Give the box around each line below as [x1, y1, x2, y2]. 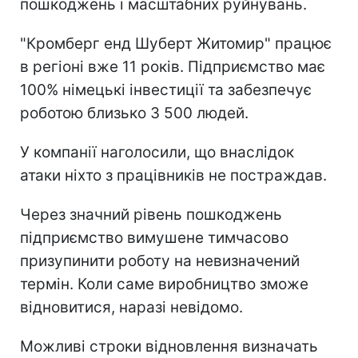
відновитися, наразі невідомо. [20, 298, 243, 317]
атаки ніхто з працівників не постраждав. [20, 166, 327, 185]
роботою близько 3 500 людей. [20, 104, 249, 123]
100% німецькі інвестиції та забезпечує [20, 81, 312, 100]
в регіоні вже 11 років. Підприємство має [20, 58, 325, 77]
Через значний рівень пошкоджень [20, 205, 282, 225]
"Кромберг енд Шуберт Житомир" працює [20, 34, 332, 54]
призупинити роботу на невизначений [20, 252, 300, 271]
